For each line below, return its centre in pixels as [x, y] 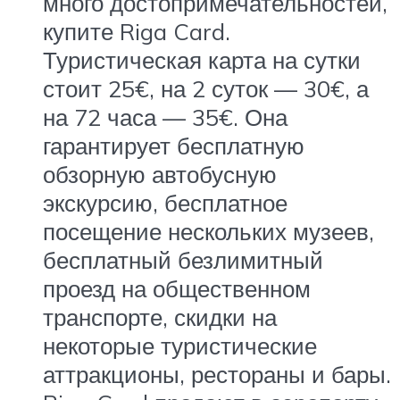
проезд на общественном [177, 288]
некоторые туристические [180, 345]
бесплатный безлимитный [183, 259]
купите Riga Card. [137, 31]
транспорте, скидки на [160, 317]
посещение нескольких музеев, [208, 231]
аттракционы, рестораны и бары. [217, 374]
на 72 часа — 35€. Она [165, 117]
